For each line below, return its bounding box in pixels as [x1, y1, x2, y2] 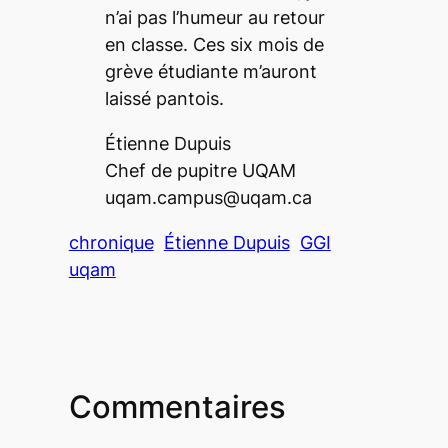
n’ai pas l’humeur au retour [104, 6, 325, 28]
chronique [68, 231, 154, 253]
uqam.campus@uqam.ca [104, 186, 312, 208]
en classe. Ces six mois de [104, 33, 324, 55]
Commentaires [68, 387, 286, 425]
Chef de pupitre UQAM [104, 159, 296, 181]
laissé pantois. [104, 87, 224, 109]
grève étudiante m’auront [104, 60, 317, 82]
